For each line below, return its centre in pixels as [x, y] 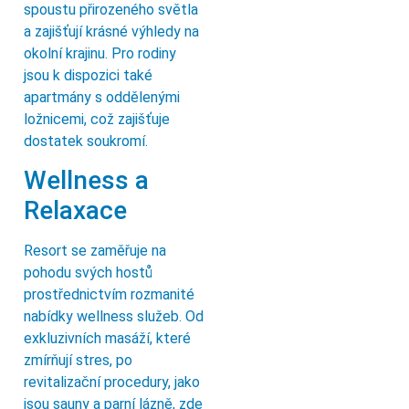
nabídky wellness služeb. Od [114, 317]
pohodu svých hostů [88, 273]
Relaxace [75, 211]
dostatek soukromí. [86, 141]
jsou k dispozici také [88, 75]
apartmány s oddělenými [102, 97]
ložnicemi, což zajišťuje [97, 119]
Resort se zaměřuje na [95, 251]
